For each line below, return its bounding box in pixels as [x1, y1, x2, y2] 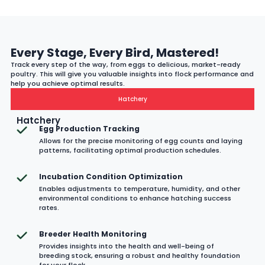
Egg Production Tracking [39, 123, 140, 134]
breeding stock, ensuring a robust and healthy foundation [39, 250, 241, 260]
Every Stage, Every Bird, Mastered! [11, 44, 219, 61]
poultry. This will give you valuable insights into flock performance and [11, 69, 254, 79]
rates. [39, 202, 60, 212]
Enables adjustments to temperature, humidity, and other [39, 183, 241, 193]
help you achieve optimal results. [11, 78, 125, 88]
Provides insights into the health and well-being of [39, 241, 215, 251]
